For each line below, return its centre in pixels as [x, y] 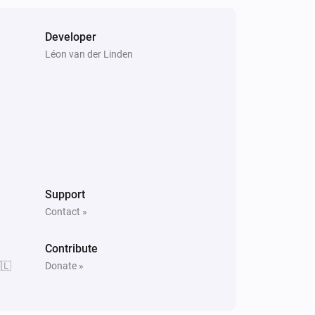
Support [65, 194]
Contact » [66, 211]
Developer [71, 37]
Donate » [64, 265]
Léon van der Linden [89, 54]
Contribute [71, 248]
